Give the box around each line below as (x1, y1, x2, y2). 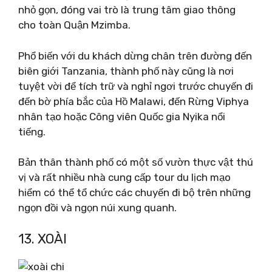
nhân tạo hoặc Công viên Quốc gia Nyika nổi (18, 110, 225, 123)
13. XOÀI (18, 230, 67, 247)
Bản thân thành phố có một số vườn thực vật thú (18, 156, 253, 168)
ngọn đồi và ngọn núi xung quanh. (18, 202, 177, 214)
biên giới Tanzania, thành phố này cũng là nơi (18, 64, 234, 77)
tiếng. (18, 125, 46, 138)
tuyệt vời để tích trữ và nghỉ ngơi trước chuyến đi (18, 80, 253, 92)
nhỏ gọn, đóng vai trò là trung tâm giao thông (18, 4, 236, 16)
